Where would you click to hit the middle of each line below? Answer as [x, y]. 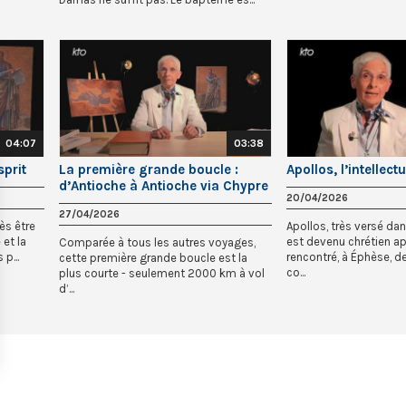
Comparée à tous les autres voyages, [157, 243]
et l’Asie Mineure [111, 203]
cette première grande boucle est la [153, 258]
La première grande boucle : [149, 170]
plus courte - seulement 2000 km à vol [162, 274]
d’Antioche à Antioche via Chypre [164, 186]
